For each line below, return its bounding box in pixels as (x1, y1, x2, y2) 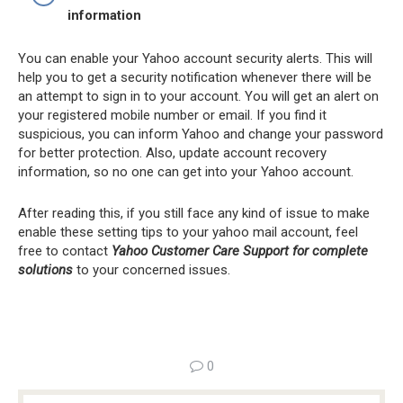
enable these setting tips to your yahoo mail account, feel (18, 224, 358, 241)
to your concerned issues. (73, 262, 230, 279)
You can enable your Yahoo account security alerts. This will (18, 50, 372, 67)
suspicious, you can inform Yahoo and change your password (18, 126, 383, 143)
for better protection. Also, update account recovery (18, 145, 327, 162)
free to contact (18, 243, 112, 260)
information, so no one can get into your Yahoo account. (18, 164, 354, 181)
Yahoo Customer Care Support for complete (112, 243, 368, 260)
